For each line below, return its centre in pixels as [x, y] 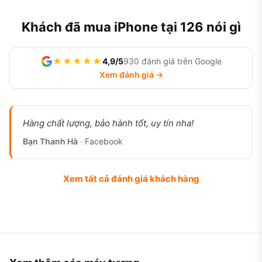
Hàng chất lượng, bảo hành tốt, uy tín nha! [108, 123]
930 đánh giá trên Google [172, 61]
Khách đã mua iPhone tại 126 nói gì [131, 27]
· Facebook [100, 141]
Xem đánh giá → [131, 75]
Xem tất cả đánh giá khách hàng [131, 179]
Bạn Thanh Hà [50, 141]
